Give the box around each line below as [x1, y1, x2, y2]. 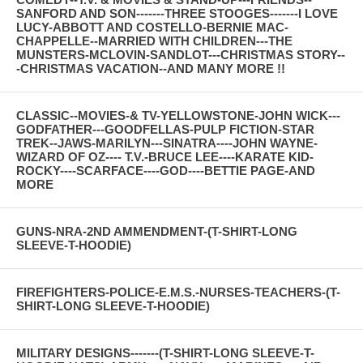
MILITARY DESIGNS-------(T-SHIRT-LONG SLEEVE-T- [16, 345, 314, 360]
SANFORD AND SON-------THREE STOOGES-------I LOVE [16, 6, 338, 20]
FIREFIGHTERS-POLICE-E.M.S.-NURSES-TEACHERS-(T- [16, 284, 340, 299]
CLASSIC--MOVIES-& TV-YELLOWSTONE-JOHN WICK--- [16, 108, 340, 122]
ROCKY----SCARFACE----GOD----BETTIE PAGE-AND [16, 163, 315, 177]
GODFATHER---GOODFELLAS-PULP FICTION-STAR [16, 122, 314, 136]
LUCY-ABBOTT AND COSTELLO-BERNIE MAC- [16, 19, 288, 34]
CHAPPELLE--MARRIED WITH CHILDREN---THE [16, 33, 293, 48]
